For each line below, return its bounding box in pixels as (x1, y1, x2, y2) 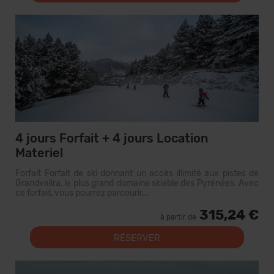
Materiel (15, 146, 63, 160)
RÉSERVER (114, 232, 160, 243)
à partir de (160, 213, 196, 221)
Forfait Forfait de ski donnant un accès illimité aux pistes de (15, 168, 259, 179)
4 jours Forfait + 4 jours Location (15, 131, 209, 146)
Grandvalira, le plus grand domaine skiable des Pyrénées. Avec (15, 178, 259, 188)
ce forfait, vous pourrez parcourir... (15, 188, 149, 198)
